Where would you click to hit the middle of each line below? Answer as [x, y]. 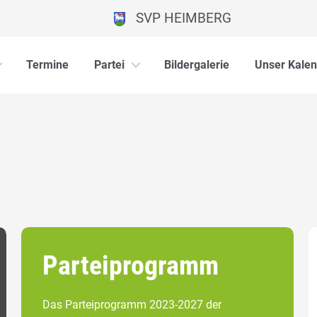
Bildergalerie [197, 65]
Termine [47, 65]
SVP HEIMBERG [178, 18]
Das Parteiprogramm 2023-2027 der [132, 304]
